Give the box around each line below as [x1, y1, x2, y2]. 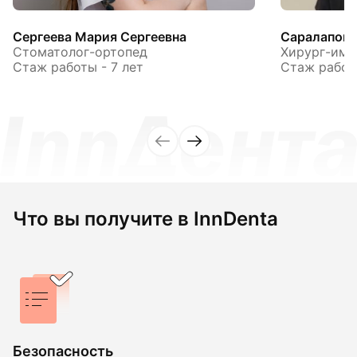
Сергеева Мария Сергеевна [13, 29, 186, 45]
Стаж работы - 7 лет [13, 59, 143, 75]
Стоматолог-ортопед [13, 44, 147, 60]
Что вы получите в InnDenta [13, 206, 278, 230]
